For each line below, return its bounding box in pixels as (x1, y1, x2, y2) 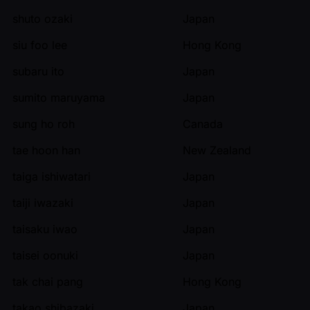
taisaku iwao (12, 221, 77, 236)
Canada (183, 116, 223, 131)
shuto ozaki (12, 11, 73, 26)
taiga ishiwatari (12, 169, 91, 183)
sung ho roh (12, 116, 75, 131)
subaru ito (12, 64, 64, 78)
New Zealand (183, 143, 251, 157)
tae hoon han (12, 143, 80, 157)
